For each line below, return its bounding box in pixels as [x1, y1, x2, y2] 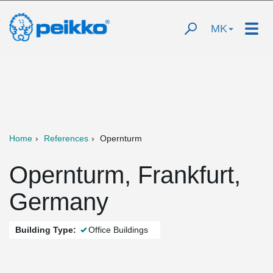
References [44, 133, 88, 143]
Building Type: [15, 225, 76, 235]
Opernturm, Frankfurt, [9, 161, 241, 188]
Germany [9, 188, 108, 215]
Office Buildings [88, 225, 148, 235]
